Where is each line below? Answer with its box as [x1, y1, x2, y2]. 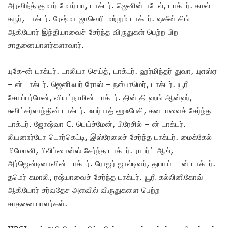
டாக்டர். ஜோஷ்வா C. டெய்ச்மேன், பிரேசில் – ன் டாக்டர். [8, 119, 186, 129]
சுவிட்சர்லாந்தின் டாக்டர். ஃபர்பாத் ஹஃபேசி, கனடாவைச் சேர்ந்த [8, 106, 211, 116]
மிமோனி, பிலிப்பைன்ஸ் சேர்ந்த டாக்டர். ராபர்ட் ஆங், [8, 146, 173, 155]
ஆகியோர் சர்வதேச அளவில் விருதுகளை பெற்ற [8, 185, 160, 195]
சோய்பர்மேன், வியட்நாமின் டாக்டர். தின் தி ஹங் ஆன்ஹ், [8, 93, 192, 102]
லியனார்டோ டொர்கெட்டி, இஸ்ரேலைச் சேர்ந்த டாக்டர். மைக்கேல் [8, 132, 212, 142]
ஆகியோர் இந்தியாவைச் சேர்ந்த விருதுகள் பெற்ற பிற [8, 27, 178, 37]
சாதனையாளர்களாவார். [8, 40, 84, 50]
